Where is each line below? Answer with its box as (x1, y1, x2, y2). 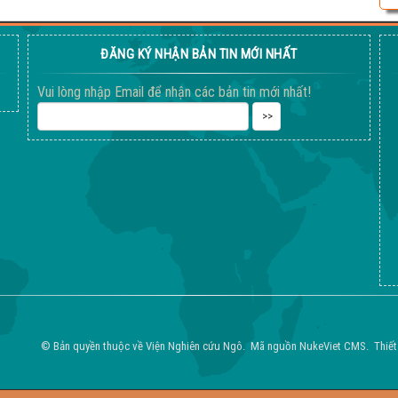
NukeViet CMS (299, 339, 366, 354)
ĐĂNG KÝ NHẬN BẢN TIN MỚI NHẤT (100, 46, 298, 63)
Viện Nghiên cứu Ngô (146, 339, 243, 354)
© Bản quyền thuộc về (41, 339, 146, 354)
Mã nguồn (251, 339, 299, 354)
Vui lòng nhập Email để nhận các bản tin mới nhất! (37, 84, 311, 101)
